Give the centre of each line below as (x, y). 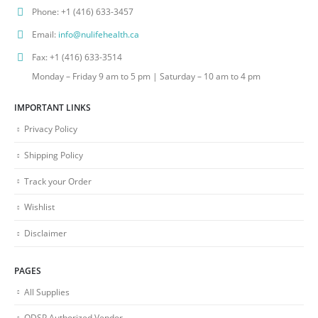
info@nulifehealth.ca (99, 34)
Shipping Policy (54, 154)
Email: (44, 34)
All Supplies (47, 291)
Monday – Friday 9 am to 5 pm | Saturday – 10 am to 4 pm (146, 76)
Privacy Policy (51, 128)
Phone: (45, 12)
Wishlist (39, 207)
